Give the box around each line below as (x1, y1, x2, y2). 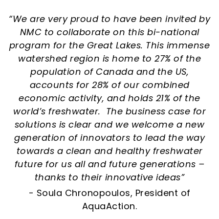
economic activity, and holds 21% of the (19, 91, 200, 104)
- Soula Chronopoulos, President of (28, 186, 191, 199)
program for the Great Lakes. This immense (9, 39, 210, 51)
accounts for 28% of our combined (29, 78, 190, 91)
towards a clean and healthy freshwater (16, 144, 203, 157)
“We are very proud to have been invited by (9, 12, 210, 25)
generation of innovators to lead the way (14, 131, 205, 144)
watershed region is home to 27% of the (18, 52, 201, 65)
